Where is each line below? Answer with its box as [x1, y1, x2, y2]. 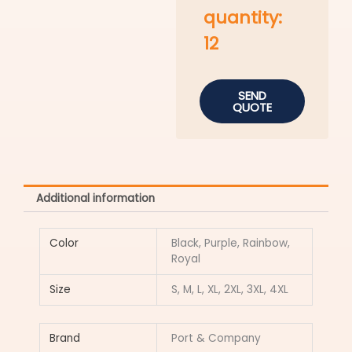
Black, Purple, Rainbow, [171, 236, 291, 251]
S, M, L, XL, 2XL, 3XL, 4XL [171, 282, 289, 298]
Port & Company [171, 331, 262, 346]
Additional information [36, 191, 156, 207]
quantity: [203, 5, 282, 30]
